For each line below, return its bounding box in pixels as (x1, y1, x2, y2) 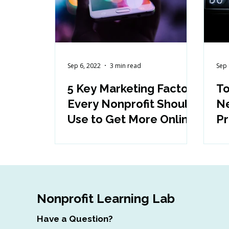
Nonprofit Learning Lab (36, 191, 175, 207)
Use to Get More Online (67, 112, 195, 126)
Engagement (67, 128, 138, 142)
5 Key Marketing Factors (67, 82, 198, 96)
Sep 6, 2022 (67, 61, 101, 70)
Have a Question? (36, 214, 113, 224)
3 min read (110, 61, 141, 70)
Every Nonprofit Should (67, 97, 196, 111)
